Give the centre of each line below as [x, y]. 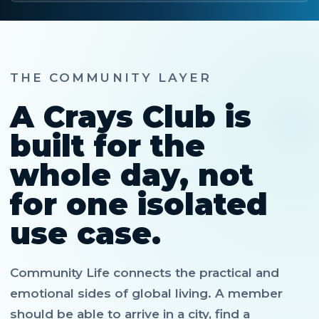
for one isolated [139, 204]
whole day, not [132, 175]
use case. [85, 234]
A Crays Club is [131, 117]
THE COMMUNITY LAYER [111, 78]
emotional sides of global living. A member [146, 293]
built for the [108, 146]
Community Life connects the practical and [145, 273]
